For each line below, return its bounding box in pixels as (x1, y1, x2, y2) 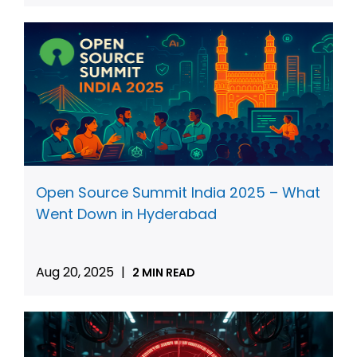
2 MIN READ (132, 265, 195, 281)
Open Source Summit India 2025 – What (36, 182, 320, 203)
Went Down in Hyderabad (36, 204, 217, 225)
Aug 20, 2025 (36, 263, 117, 282)
